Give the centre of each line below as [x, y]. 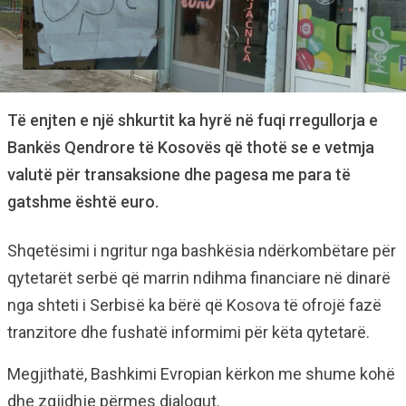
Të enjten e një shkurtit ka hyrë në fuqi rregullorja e [193, 120]
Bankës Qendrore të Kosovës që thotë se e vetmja [191, 147]
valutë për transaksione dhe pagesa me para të [179, 174]
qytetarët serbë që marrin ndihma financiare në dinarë [199, 278]
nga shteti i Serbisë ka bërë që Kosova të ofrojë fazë [194, 305]
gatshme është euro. [83, 202]
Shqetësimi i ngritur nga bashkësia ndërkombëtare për [202, 251]
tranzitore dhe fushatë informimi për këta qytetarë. [188, 332]
